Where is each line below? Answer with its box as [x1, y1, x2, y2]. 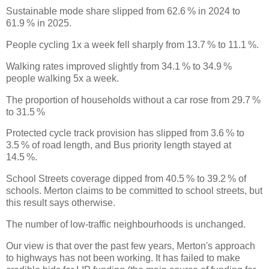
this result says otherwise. [6, 198, 115, 208]
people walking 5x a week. [6, 73, 119, 83]
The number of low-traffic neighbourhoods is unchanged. [6, 219, 248, 230]
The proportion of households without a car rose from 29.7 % [6, 94, 261, 105]
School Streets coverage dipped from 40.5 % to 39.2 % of [6, 174, 246, 184]
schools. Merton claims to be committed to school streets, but [6, 186, 262, 196]
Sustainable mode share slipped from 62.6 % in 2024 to [6, 6, 240, 17]
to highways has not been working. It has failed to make [6, 252, 240, 263]
